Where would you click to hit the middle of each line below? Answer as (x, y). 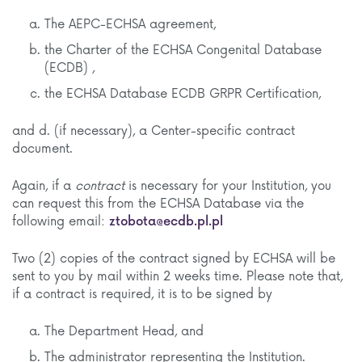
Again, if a (44, 186)
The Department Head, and (124, 332)
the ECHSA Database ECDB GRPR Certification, (183, 94)
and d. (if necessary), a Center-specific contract (154, 131)
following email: (61, 222)
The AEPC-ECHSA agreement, (130, 25)
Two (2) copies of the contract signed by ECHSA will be (174, 259)
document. (42, 149)
